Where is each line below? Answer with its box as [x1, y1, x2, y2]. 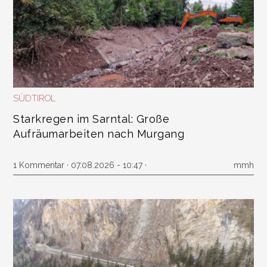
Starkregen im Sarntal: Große [13, 113, 169, 125]
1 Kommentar [13, 160, 64, 170]
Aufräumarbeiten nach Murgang [13, 128, 184, 140]
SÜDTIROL [13, 93, 56, 104]
